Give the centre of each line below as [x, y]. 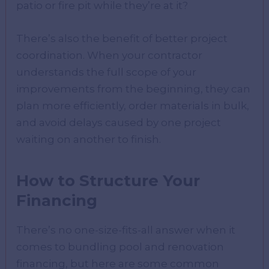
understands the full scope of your [107, 72]
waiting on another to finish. [89, 140]
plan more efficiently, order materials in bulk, [133, 106]
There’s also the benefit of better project [122, 39]
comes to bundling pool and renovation [120, 247]
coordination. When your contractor [110, 56]
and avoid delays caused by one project [119, 123]
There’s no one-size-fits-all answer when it [126, 230]
